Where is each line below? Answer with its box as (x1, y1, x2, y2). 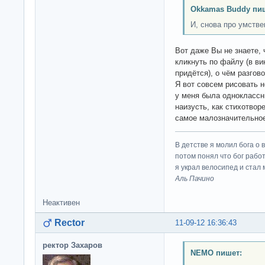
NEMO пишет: (190, 248, 242, 258)
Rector (54, 217, 85, 228)
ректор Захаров (43, 240, 102, 250)
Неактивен (43, 198, 80, 207)
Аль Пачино (175, 174, 214, 183)
